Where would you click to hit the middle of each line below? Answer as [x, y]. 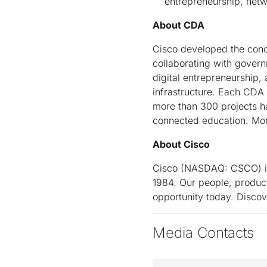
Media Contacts [203, 233]
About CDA [178, 25]
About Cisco [181, 144]
